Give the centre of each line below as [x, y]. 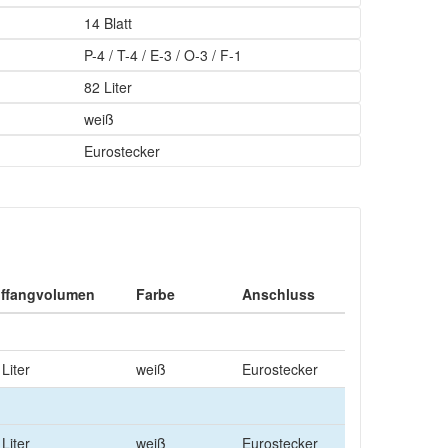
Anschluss [278, 294]
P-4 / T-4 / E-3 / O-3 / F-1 [162, 55]
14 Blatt [107, 23]
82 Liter [107, 87]
